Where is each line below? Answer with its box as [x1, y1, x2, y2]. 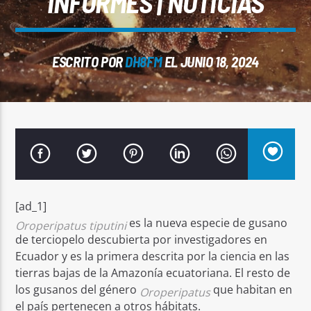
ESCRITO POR [52, 53, 126, 70]
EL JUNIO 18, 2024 [162, 53, 259, 70]
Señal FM [24, 89, 70, 105]
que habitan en [210, 281, 293, 297]
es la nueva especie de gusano [126, 215, 288, 230]
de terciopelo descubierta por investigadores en [15, 231, 268, 247]
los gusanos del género [15, 281, 140, 297]
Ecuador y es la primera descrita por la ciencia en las [15, 248, 290, 264]
